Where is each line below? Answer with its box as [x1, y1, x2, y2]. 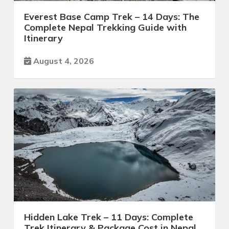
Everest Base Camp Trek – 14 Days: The [24, 10, 199, 22]
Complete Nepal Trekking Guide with [24, 21, 187, 33]
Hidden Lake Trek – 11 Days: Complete [24, 211, 193, 223]
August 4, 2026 [31, 55, 94, 66]
